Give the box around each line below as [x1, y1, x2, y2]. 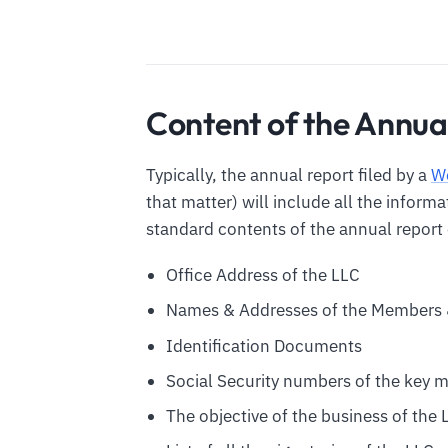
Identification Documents [165, 334, 362, 357]
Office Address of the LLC [165, 264, 360, 287]
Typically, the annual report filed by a [146, 164, 431, 187]
